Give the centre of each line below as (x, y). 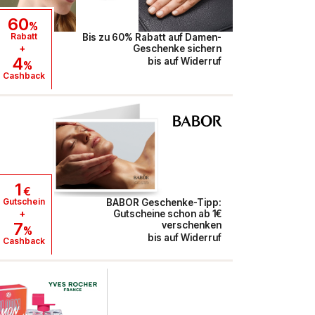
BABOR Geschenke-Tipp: (163, 203)
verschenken (191, 225)
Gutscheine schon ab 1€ (167, 214)
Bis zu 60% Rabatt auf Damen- (152, 37)
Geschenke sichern (177, 48)
